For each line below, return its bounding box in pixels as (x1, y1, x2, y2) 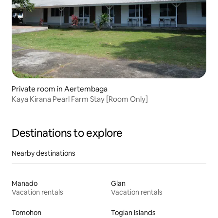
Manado (12, 179, 37, 188)
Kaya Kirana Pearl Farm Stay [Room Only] (12, 94, 148, 104)
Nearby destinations (12, 148, 75, 158)
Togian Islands (111, 208, 156, 217)
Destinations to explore (12, 126, 123, 140)
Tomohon (12, 208, 41, 217)
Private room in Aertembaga (12, 84, 108, 93)
